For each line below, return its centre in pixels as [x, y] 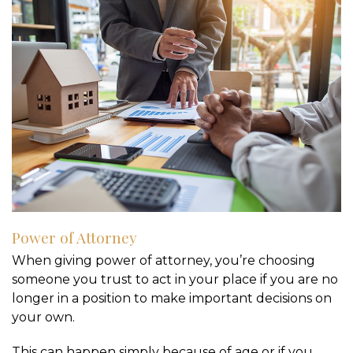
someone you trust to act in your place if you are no [175, 280]
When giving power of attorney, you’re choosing [163, 261]
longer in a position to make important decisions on [172, 299]
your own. [43, 318]
